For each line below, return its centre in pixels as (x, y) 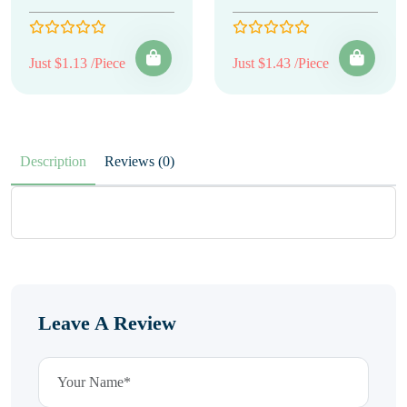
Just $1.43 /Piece (281, 63)
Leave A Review (107, 323)
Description (53, 161)
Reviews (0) (166, 161)
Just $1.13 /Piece (77, 63)
